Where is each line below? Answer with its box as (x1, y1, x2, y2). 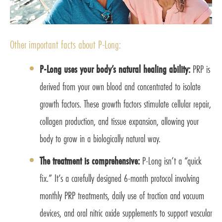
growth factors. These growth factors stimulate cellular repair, (40, 97, 211, 111)
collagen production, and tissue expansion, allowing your (40, 114, 199, 129)
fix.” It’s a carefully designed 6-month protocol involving (40, 171, 199, 186)
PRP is (193, 62, 210, 77)
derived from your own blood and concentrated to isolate (40, 79, 201, 94)
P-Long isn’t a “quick (140, 154, 202, 168)
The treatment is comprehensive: (40, 154, 140, 168)
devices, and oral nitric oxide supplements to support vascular (40, 206, 212, 221)
